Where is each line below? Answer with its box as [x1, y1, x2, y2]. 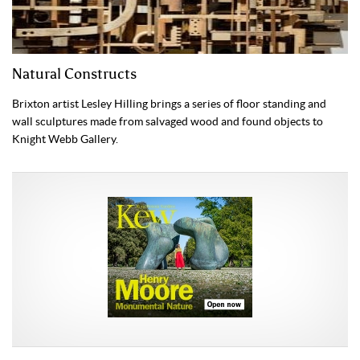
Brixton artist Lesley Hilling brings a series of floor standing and [12, 97, 326, 111]
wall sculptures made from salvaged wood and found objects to [12, 115, 323, 129]
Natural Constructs [12, 65, 137, 84]
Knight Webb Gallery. [12, 133, 118, 146]
